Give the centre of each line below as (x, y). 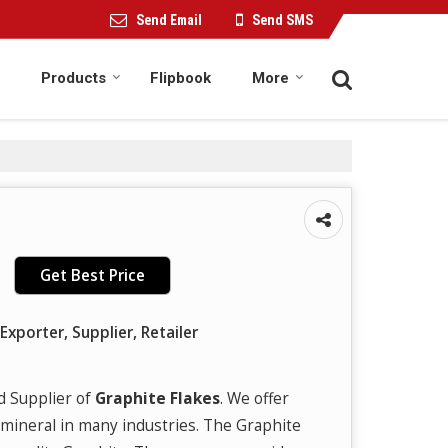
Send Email (169, 19)
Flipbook (180, 77)
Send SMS (282, 19)
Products (73, 77)
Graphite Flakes (157, 398)
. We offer (254, 398)
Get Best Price (92, 275)
